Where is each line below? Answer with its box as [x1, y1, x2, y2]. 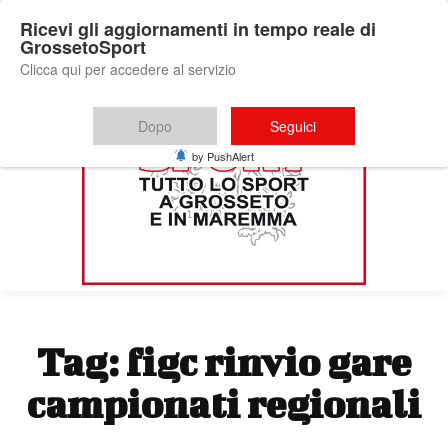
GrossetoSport [20, 34, 146, 60]
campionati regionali [27, 381, 421, 426]
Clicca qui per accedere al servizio [20, 59, 236, 79]
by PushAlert [192, 148, 254, 164]
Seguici [270, 116, 316, 136]
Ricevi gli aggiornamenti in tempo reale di [20, 16, 376, 42]
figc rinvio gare [126, 339, 411, 384]
